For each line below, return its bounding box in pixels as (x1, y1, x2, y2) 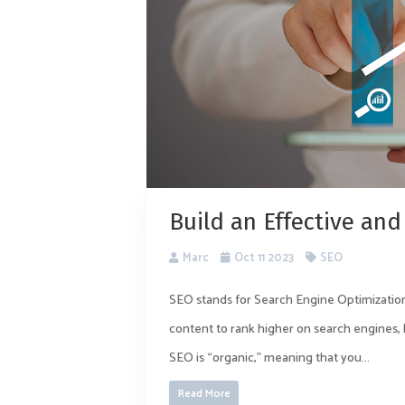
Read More (177, 385, 231, 403)
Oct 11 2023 (234, 249, 295, 268)
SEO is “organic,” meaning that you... (169, 348, 371, 370)
